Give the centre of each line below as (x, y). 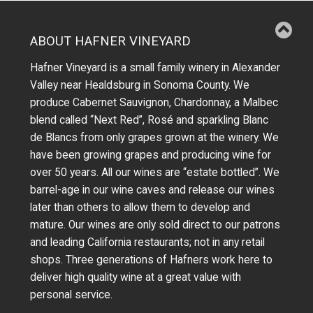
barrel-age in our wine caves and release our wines (153, 190)
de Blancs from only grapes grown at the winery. (147, 138)
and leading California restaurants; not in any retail (148, 243)
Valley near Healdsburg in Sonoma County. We (140, 86)
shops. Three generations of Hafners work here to (152, 260)
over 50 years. (66, 173)
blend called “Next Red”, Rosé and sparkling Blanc (150, 121)
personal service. (72, 295)
